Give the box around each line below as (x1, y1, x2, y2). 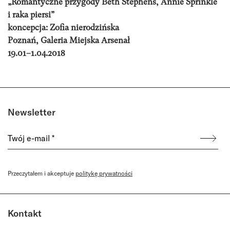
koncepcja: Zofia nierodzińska (8, 22, 119, 32)
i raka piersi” (8, 9, 54, 20)
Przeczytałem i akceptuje (8, 169, 75, 177)
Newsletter (8, 106, 55, 118)
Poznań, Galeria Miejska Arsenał (8, 35, 130, 45)
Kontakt (8, 207, 42, 219)
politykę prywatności (75, 169, 132, 177)
